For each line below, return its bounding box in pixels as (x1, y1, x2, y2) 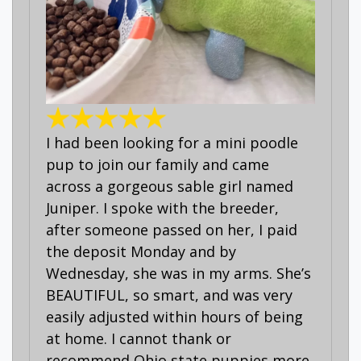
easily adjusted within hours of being (46, 306, 303, 326)
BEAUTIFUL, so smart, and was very (46, 284, 293, 305)
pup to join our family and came (46, 154, 269, 174)
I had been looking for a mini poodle (46, 132, 298, 152)
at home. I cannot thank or (46, 328, 231, 348)
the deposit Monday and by (46, 241, 236, 261)
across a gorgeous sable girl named (46, 176, 293, 196)
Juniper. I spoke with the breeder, (46, 197, 279, 218)
